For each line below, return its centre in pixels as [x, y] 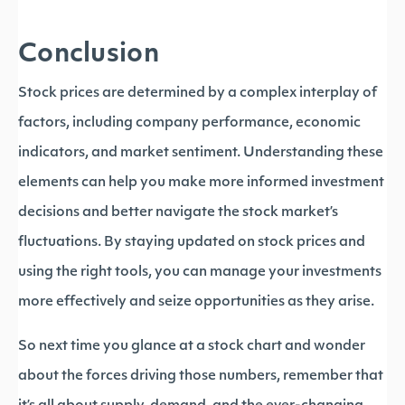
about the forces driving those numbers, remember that [201, 377]
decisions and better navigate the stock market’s [178, 213]
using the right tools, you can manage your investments [200, 273]
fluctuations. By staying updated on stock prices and [192, 243]
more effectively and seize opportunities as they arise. [196, 302]
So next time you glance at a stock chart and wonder [192, 347]
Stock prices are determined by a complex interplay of [198, 94]
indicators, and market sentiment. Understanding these [201, 153]
